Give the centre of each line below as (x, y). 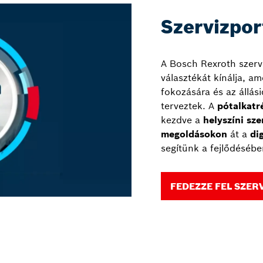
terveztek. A (189, 106)
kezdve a (182, 120)
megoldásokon (194, 134)
